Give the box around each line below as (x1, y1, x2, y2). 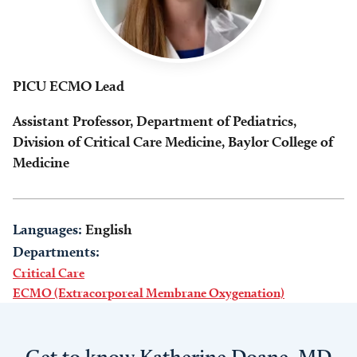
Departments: (13, 243, 100, 260)
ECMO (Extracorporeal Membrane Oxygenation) (13, 285, 284, 300)
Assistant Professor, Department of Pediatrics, (13, 112, 296, 129)
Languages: (13, 221, 82, 237)
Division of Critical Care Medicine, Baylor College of (13, 133, 333, 150)
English (85, 221, 131, 237)
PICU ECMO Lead (13, 77, 124, 94)
